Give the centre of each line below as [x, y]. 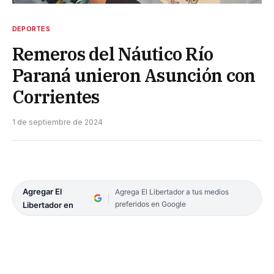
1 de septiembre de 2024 [57, 122]
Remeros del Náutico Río [113, 54]
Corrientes [56, 96]
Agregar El [42, 191]
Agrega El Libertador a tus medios [172, 191]
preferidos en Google [150, 204]
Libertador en [48, 205]
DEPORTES [31, 28]
